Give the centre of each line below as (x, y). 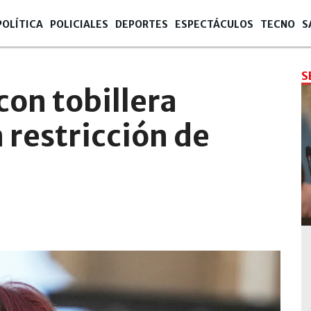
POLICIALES (79, 24)
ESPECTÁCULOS (214, 24)
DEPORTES (142, 24)
